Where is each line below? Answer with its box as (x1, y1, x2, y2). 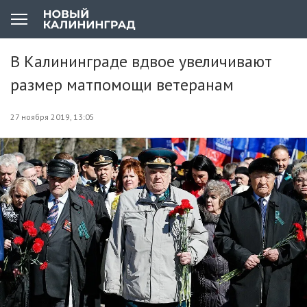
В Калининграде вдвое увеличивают (10, 51, 272, 72)
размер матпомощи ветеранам (10, 74, 234, 95)
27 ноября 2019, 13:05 (10, 112, 95, 122)
